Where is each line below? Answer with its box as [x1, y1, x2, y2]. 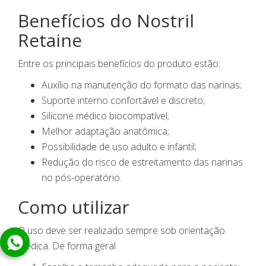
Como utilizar [18, 195, 129, 220]
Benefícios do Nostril [18, 8, 194, 33]
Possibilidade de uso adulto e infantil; [42, 140, 197, 154]
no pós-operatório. [42, 171, 122, 185]
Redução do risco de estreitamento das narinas [42, 156, 243, 169]
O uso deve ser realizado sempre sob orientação [18, 224, 225, 237]
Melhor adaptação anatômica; [42, 125, 169, 138]
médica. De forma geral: [18, 239, 118, 253]
